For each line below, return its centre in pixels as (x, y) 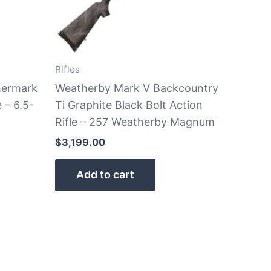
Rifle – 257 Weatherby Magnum (135, 122)
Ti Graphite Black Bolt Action (129, 105)
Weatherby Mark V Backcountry (137, 88)
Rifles (67, 70)
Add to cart (105, 174)
